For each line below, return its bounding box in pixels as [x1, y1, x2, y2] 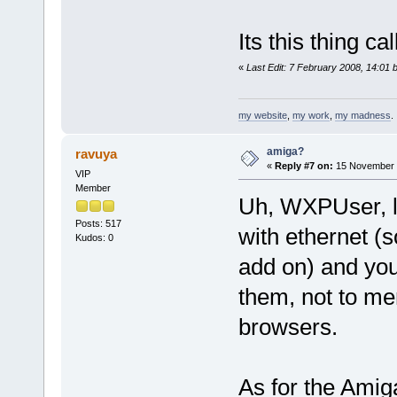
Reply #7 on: [274, 160, 333, 171]
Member [74, 182, 111, 193]
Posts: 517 [74, 218, 121, 230]
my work [292, 109, 330, 121]
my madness [334, 109, 391, 121]
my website [237, 109, 287, 121]
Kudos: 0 [74, 232, 113, 244]
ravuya [75, 145, 118, 161]
